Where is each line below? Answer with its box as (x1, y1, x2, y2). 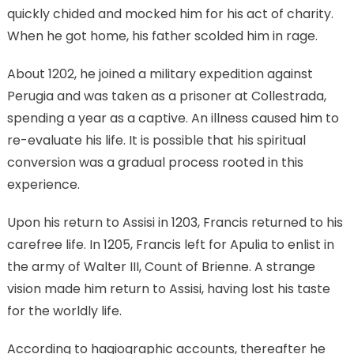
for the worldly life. (6, 302, 122, 321)
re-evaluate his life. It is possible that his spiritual (6, 131, 306, 150)
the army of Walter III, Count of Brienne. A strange (6, 258, 315, 277)
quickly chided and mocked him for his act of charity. (6, 5, 333, 24)
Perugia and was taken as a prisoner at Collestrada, (6, 87, 326, 106)
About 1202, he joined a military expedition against (6, 65, 313, 84)
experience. (6, 175, 80, 194)
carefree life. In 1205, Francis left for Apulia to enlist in (6, 235, 334, 254)
